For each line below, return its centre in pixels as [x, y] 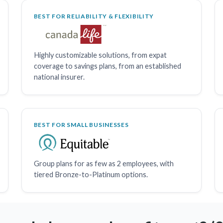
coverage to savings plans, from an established [107, 66]
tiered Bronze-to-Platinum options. [91, 174]
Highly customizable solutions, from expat [100, 55]
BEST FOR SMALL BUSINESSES [81, 124]
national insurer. [59, 77]
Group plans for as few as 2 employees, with [104, 163]
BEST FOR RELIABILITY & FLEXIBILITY [94, 16]
